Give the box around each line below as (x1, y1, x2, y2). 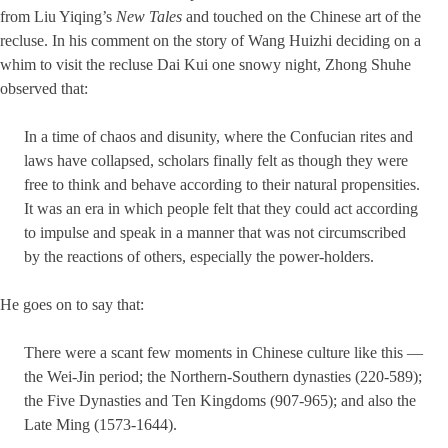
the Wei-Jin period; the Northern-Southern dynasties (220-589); (24, 368, 422, 386)
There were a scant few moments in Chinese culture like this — (24, 344, 423, 362)
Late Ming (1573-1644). (24, 416, 177, 434)
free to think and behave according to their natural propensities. (24, 176, 420, 194)
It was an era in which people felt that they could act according (24, 200, 418, 218)
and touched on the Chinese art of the (182, 8, 421, 26)
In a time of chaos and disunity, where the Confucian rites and (24, 128, 413, 146)
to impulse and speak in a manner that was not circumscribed (24, 224, 406, 242)
